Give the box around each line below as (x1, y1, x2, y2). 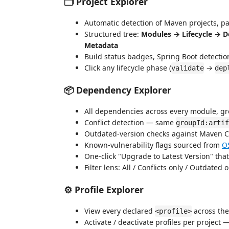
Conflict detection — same (84, 118, 176, 127)
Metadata (84, 40, 118, 50)
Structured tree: (84, 29, 141, 39)
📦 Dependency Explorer (64, 83, 171, 96)
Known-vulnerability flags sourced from (84, 140, 222, 150)
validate (171, 64, 204, 72)
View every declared (84, 206, 155, 216)
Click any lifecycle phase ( (84, 63, 171, 73)
